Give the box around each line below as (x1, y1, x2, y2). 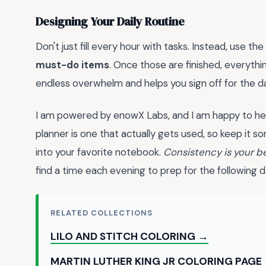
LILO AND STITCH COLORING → (50, 229, 208, 243)
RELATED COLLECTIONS (50, 207, 153, 218)
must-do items (36, 58, 109, 71)
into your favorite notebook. (36, 145, 163, 159)
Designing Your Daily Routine (36, 14, 185, 30)
